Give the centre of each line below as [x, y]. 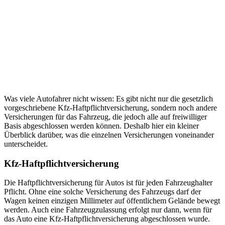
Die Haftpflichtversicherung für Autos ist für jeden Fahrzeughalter [108, 183]
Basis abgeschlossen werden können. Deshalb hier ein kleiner [101, 126]
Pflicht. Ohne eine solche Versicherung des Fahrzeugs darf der [102, 192]
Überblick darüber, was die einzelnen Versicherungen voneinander [109, 135]
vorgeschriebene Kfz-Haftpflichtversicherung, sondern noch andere [110, 107]
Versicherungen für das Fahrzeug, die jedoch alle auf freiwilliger [105, 117]
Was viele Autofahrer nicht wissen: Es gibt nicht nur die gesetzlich [108, 98]
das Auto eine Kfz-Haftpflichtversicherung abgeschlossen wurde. [107, 219]
